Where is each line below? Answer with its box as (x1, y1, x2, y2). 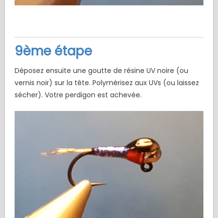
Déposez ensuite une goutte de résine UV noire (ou (14, 66, 188, 76)
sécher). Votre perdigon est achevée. (14, 90, 142, 100)
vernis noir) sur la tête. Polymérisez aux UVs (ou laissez (14, 78, 199, 88)
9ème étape (14, 42, 92, 60)
